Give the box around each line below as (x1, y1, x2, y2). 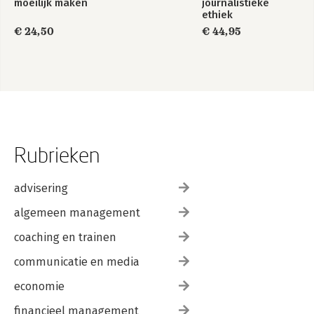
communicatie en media (14, 254, 139, 268)
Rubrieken (14, 142, 100, 167)
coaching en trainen (14, 230, 116, 244)
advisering (14, 181, 68, 195)
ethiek (202, 8, 233, 21)
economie (14, 279, 64, 293)
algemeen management (14, 205, 140, 219)
